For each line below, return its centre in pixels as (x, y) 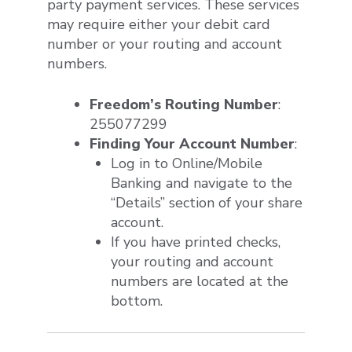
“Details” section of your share (207, 203)
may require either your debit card (159, 25)
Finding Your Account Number (192, 144)
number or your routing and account (165, 44)
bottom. (137, 301)
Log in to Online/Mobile (187, 164)
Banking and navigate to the (202, 183)
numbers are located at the (200, 282)
